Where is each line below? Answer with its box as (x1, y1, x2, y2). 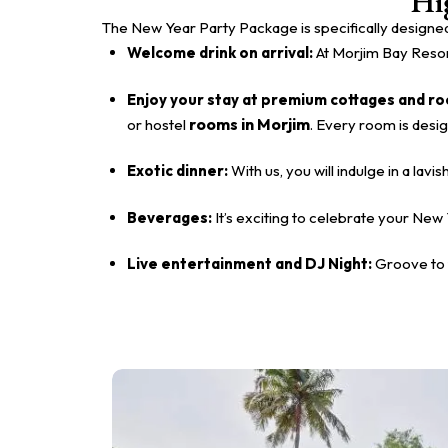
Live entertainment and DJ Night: (127, 254, 375, 274)
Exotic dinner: (127, 161, 231, 181)
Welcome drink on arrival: (127, 43, 316, 63)
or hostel (127, 114, 189, 134)
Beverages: (127, 207, 215, 227)
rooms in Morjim (189, 113, 310, 134)
